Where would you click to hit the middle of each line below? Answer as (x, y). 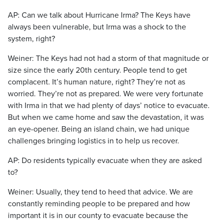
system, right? (31, 39)
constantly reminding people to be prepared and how (99, 204)
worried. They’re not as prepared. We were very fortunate (106, 94)
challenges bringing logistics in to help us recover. (94, 141)
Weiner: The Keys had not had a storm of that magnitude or (108, 58)
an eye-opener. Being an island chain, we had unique (99, 129)
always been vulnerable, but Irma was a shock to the (97, 27)
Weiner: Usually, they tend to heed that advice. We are (100, 192)
